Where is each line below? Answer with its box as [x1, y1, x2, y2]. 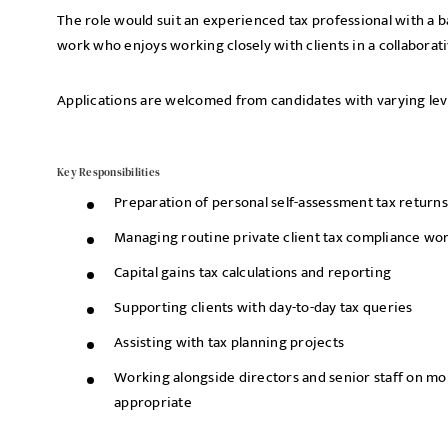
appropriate [114, 390, 192, 415]
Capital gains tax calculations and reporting [114, 260, 391, 285]
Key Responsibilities [57, 165, 160, 180]
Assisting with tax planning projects [114, 330, 344, 355]
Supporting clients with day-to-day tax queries [114, 295, 413, 320]
